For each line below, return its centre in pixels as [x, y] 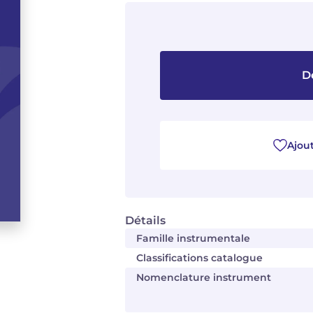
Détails [145, 220]
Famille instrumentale [193, 238]
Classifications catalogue [199, 258]
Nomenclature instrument [204, 277]
